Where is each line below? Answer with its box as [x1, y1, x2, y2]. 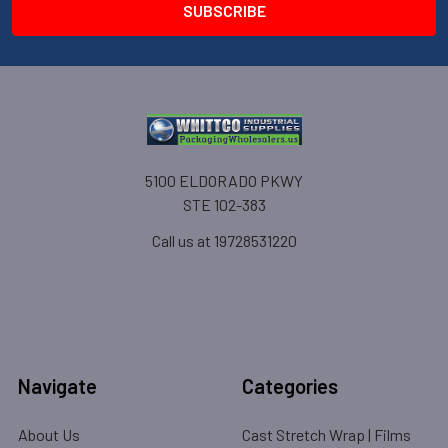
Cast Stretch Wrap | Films [242, 425, 411, 445]
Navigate [18, 374, 97, 399]
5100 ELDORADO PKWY [145, 171, 303, 191]
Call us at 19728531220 [151, 231, 297, 251]
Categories [242, 374, 338, 399]
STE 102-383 [182, 195, 266, 215]
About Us [18, 425, 80, 445]
